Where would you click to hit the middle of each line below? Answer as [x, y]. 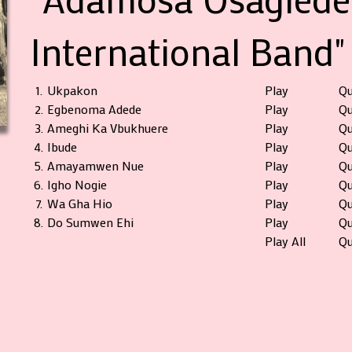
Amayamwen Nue [95, 165]
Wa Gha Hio [79, 203]
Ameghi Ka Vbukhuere [107, 128]
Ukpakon [72, 90]
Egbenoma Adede [94, 109]
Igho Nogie [77, 184]
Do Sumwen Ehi [90, 222]
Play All [285, 241]
